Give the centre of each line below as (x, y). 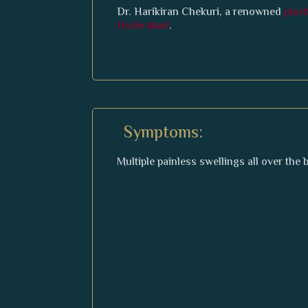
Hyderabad (143, 26)
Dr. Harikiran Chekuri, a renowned (201, 12)
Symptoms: (164, 133)
